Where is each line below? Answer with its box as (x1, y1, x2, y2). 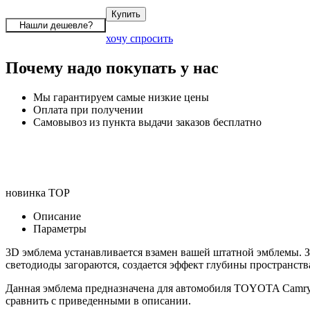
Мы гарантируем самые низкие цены (33, 91, 209, 103)
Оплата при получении (33, 103, 143, 116)
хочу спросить (106, 32, 173, 44)
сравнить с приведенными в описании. (6, 294, 191, 307)
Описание (33, 210, 81, 222)
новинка (6, 186, 46, 199)
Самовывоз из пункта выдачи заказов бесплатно (33, 116, 262, 128)
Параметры (33, 222, 86, 235)
